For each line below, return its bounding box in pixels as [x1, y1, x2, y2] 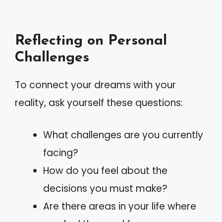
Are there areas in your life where [43, 199, 196, 213]
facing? [43, 146, 78, 160]
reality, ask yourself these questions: [15, 96, 183, 110]
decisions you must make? [43, 181, 167, 195]
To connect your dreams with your [15, 78, 176, 92]
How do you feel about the [43, 164, 167, 177]
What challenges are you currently [43, 128, 203, 142]
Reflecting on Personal [15, 34, 167, 48]
